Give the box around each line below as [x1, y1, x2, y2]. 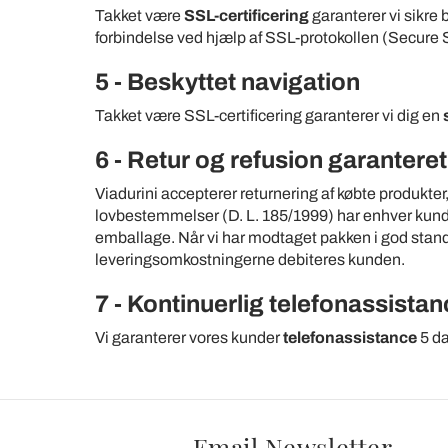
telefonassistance [283, 329, 420, 346]
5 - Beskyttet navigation [95, 69, 360, 95]
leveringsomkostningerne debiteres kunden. [95, 251, 405, 268]
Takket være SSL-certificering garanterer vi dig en [95, 107, 443, 124]
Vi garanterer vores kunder [95, 329, 283, 346]
